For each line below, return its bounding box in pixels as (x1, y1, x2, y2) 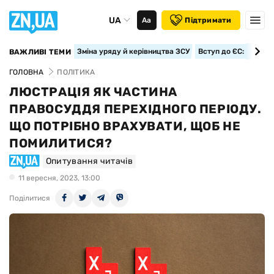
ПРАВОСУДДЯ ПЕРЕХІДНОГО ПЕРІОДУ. (9, 102, 262, 116)
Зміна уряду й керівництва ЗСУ (76, 47, 190, 56)
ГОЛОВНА (9, 68, 44, 76)
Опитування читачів (45, 156, 133, 166)
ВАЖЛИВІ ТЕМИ (9, 48, 71, 56)
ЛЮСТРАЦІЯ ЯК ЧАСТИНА (9, 84, 178, 99)
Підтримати (185, 16, 232, 24)
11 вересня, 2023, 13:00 (18, 174, 100, 183)
